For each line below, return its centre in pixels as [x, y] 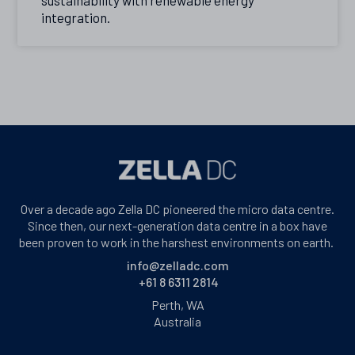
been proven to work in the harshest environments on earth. [177, 242]
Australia [177, 322]
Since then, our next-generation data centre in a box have [177, 226]
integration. [76, 17]
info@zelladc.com [177, 265]
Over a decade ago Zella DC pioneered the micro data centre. [177, 209]
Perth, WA [177, 305]
